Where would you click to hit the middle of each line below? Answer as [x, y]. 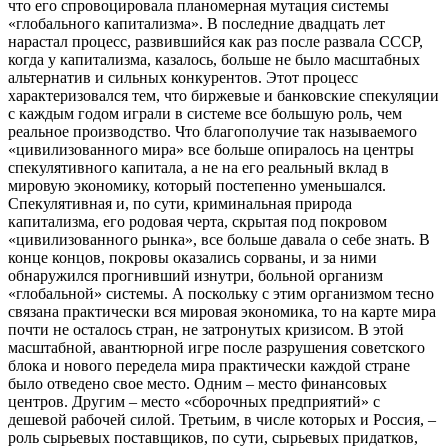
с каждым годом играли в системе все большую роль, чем [205, 114]
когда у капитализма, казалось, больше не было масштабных [214, 60]
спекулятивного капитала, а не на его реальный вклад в [198, 168]
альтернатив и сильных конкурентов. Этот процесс [183, 78]
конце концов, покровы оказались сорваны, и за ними [192, 258]
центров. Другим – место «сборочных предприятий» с [194, 402]
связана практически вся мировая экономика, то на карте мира [222, 312]
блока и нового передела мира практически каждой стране [209, 366]
